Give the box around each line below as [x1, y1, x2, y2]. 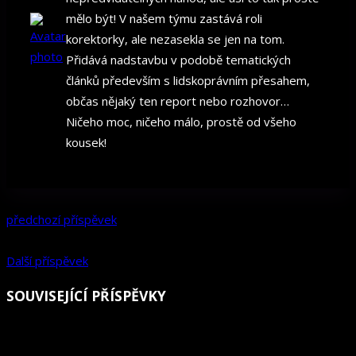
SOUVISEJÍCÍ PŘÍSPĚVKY [6, 285, 166, 305]
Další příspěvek [6, 253, 88, 269]
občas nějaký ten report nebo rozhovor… [66, 93, 289, 110]
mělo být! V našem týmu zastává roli [66, 10, 262, 27]
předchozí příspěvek [6, 211, 117, 228]
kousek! [66, 134, 106, 151]
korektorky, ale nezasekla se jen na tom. [66, 31, 284, 48]
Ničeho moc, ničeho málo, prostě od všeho [66, 114, 296, 130]
